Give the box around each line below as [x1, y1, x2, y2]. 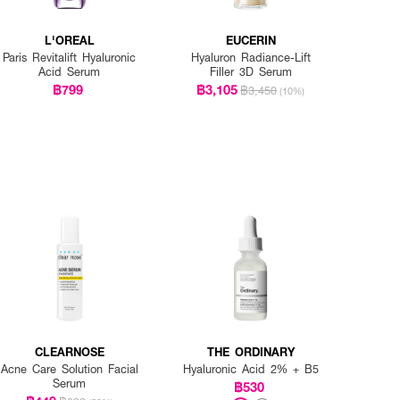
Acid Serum [38, 62, 101, 79]
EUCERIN [225, 30, 276, 48]
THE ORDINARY [206, 343, 295, 361]
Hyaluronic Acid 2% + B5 [182, 361, 319, 378]
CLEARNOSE [34, 343, 104, 361]
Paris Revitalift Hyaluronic [3, 48, 137, 65]
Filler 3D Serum [209, 62, 292, 79]
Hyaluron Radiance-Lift [190, 48, 311, 65]
